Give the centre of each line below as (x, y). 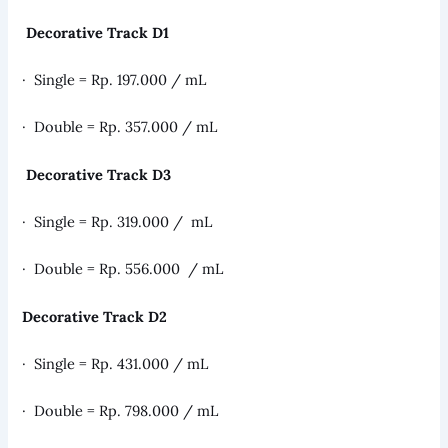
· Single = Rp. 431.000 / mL (115, 363)
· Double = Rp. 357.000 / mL (120, 127)
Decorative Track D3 (99, 174)
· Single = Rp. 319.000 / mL (117, 221)
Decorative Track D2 (95, 316)
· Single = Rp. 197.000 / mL (114, 79)
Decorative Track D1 (98, 32)
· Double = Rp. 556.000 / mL (123, 269)
